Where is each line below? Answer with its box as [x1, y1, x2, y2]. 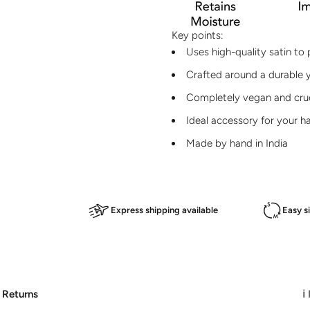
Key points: [172, 28, 224, 42]
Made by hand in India [186, 136, 288, 149]
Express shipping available [110, 204, 218, 215]
